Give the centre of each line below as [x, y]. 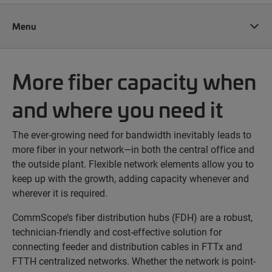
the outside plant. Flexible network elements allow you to [133, 164]
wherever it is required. [60, 193]
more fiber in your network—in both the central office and [133, 149]
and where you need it [117, 109]
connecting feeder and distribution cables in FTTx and [127, 246]
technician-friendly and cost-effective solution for [117, 232]
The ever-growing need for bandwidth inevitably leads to [132, 134]
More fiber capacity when [134, 81]
